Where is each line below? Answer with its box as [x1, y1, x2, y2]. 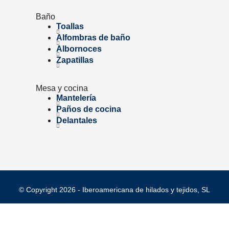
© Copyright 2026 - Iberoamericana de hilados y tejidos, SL [19, 186, 210, 194]
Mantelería [56, 94, 96, 102]
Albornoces [56, 44, 102, 53]
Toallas [56, 22, 84, 31]
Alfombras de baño [56, 33, 130, 42]
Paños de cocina [56, 105, 121, 113]
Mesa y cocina [36, 84, 88, 93]
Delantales [56, 116, 97, 125]
